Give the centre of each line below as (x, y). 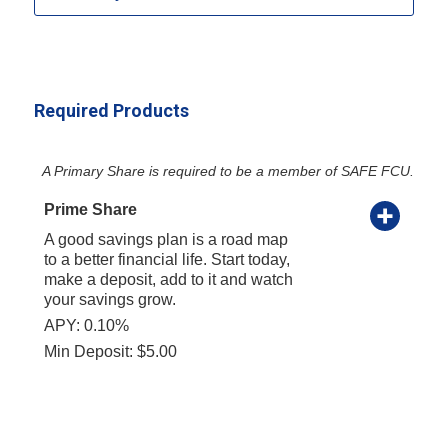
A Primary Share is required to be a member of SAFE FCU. (227, 170)
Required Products (113, 110)
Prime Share (90, 209)
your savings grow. (109, 299)
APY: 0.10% (86, 325)
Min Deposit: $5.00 (110, 351)
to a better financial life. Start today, (166, 259)
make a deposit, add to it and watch (168, 279)
